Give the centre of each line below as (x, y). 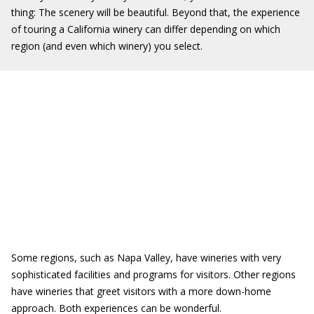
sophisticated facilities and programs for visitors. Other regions (153, 274)
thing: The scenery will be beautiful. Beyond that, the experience (156, 12)
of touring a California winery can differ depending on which (146, 29)
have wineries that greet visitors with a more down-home (141, 291)
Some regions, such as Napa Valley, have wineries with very (146, 258)
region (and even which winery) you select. (107, 46)
